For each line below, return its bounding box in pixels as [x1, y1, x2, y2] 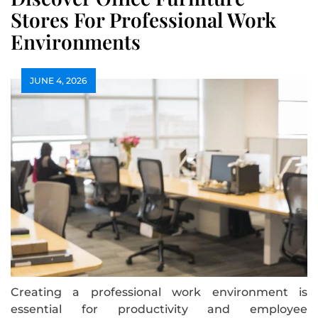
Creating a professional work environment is [11, 285, 307, 299]
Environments [11, 28, 141, 55]
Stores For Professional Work [11, 6, 276, 33]
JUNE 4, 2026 [30, 75, 87, 87]
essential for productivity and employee [11, 302, 307, 316]
